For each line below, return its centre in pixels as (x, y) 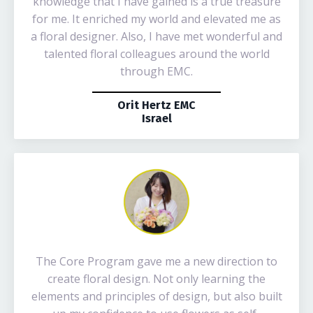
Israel (156, 118)
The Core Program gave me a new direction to (156, 261)
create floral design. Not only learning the (156, 279)
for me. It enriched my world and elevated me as (156, 19)
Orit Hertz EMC (156, 105)
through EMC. (156, 71)
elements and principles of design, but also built (156, 296)
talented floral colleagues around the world (156, 54)
